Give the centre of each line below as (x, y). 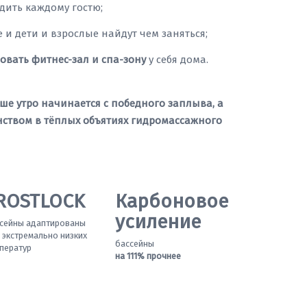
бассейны (135, 244)
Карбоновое (172, 201)
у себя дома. (177, 60)
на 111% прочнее (148, 256)
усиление (158, 222)
